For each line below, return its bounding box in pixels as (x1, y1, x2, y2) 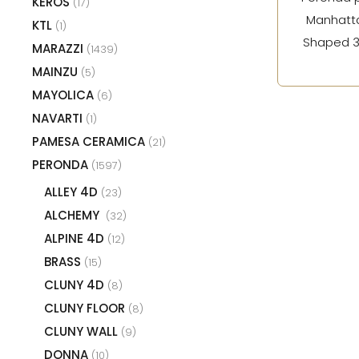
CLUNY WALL (44, 322, 121, 340)
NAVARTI (32, 109, 86, 127)
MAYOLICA (32, 86, 97, 103)
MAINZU (32, 63, 81, 80)
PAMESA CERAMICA (32, 132, 148, 150)
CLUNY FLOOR (44, 299, 128, 317)
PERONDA (32, 155, 91, 173)
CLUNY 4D (44, 276, 107, 293)
